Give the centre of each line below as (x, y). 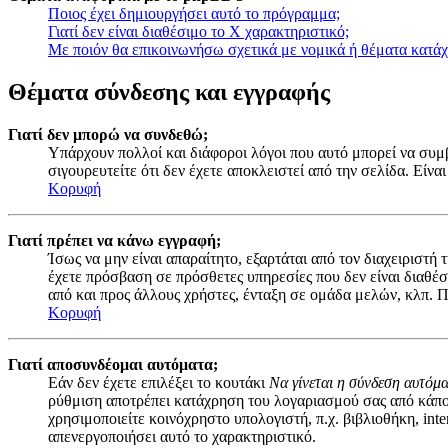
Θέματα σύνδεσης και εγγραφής (169, 92)
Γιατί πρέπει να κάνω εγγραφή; (114, 241)
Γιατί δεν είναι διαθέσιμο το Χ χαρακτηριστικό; (198, 32)
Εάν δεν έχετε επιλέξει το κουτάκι (158, 383)
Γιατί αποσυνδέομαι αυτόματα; (113, 365)
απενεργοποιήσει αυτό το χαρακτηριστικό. (182, 437)
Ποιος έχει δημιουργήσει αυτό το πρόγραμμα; (194, 14)
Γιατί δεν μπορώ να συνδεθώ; (108, 135)
